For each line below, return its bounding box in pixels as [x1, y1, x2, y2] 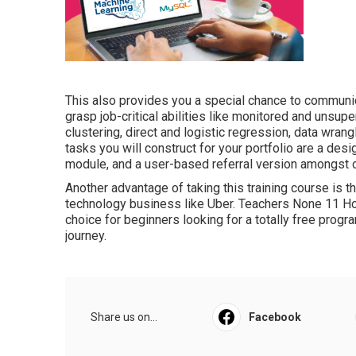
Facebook [248, 311, 301, 323]
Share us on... [91, 311, 157, 323]
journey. [65, 228, 106, 243]
